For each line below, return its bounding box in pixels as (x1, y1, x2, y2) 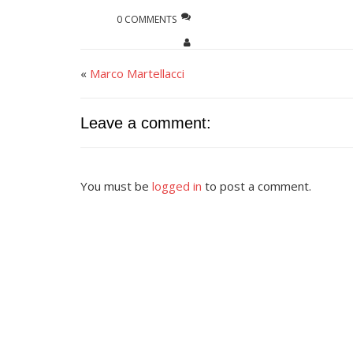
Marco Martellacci (90, 65, 184, 81)
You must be (80, 178, 152, 194)
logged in (152, 178, 202, 194)
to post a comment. (202, 178, 311, 194)
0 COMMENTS (116, 13, 176, 26)
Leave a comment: (80, 114, 211, 132)
